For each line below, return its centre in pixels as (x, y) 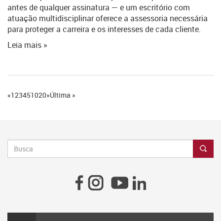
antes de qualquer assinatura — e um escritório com (99, 7)
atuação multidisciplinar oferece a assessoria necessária (108, 18)
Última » (63, 95)
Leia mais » (27, 45)
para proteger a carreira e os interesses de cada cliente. (104, 29)
